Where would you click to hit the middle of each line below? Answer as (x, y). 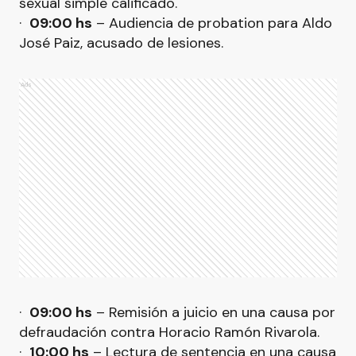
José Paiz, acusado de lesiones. (121, 43)
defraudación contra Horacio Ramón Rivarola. (169, 332)
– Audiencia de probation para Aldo (212, 23)
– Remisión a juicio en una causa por (214, 312)
